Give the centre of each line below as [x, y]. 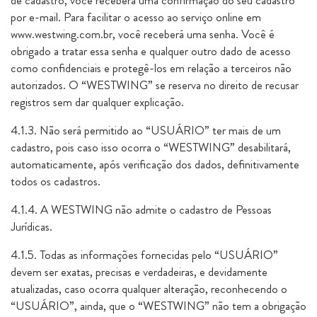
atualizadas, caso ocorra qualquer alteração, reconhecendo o [149, 289]
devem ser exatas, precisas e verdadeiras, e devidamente [139, 272]
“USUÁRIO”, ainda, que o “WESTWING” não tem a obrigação [158, 306]
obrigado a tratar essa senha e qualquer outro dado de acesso [151, 51]
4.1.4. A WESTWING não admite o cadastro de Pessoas [141, 209]
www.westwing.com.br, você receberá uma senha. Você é [143, 34]
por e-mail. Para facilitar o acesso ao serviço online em [136, 17]
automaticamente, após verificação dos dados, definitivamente [155, 164]
